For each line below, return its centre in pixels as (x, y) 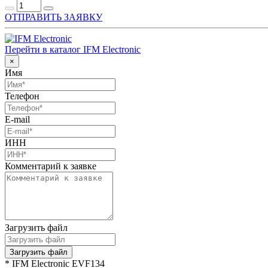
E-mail (17, 119)
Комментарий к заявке (51, 166)
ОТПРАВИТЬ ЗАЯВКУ (54, 17)
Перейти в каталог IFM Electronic (73, 49)
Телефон (22, 96)
